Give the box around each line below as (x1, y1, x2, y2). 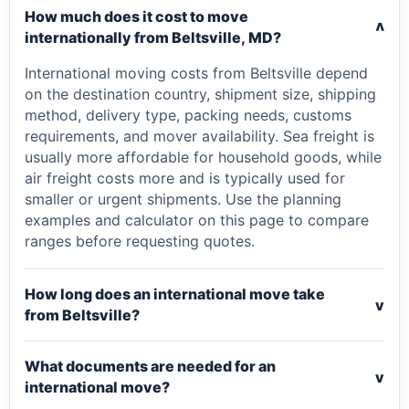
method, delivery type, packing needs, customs (25, 106, 351, 124)
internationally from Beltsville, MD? (25, 28, 281, 47)
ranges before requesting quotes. (25, 232, 255, 250)
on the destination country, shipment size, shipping (25, 85, 376, 103)
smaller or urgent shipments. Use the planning (25, 190, 341, 208)
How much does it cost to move (25, 7, 248, 26)
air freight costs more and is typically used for (25, 169, 345, 187)
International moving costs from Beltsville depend (25, 64, 368, 82)
